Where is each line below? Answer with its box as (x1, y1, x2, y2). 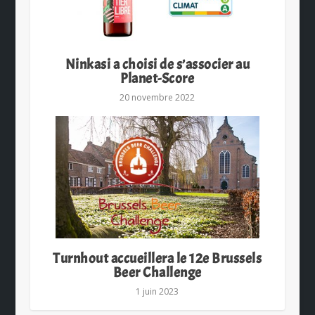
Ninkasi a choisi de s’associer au (65, 56, 250, 74)
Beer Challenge (112, 264, 202, 282)
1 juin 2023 (136, 285, 179, 298)
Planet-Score (120, 70, 195, 88)
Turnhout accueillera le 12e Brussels (53, 250, 262, 268)
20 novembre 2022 (120, 91, 195, 104)
